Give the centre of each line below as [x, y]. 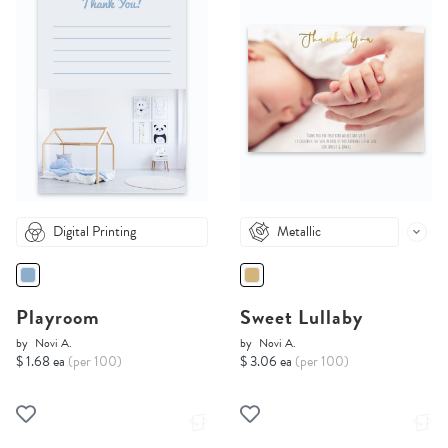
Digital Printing [94, 232]
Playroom [58, 317]
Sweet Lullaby [301, 317]
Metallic [299, 232]
